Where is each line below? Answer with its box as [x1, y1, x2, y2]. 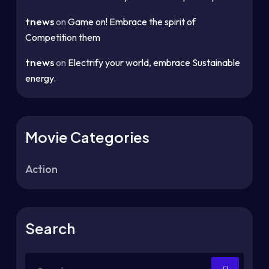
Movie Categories [25, 127, 150, 146]
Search [25, 219, 75, 237]
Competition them [25, 31, 100, 43]
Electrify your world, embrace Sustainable [68, 56, 240, 68]
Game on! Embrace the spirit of [68, 15, 196, 28]
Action [25, 162, 58, 176]
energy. [25, 71, 56, 84]
